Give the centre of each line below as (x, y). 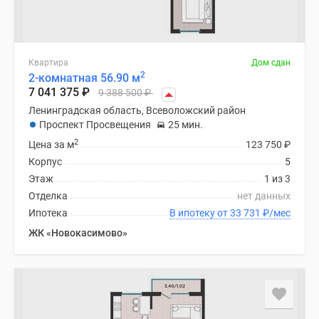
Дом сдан (271, 63)
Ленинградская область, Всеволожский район (137, 110)
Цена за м (51, 145)
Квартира (48, 63)
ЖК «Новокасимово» (78, 233)
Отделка (48, 196)
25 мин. (185, 125)
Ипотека (48, 213)
